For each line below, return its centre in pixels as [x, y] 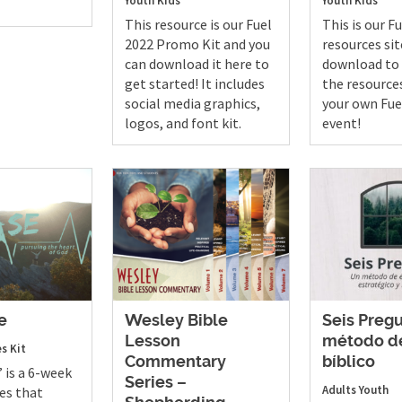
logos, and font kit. [183, 122]
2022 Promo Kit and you [197, 44]
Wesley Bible [176, 322]
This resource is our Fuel [198, 24]
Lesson [152, 342]
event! [341, 122]
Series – [155, 384]
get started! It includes [194, 83]
